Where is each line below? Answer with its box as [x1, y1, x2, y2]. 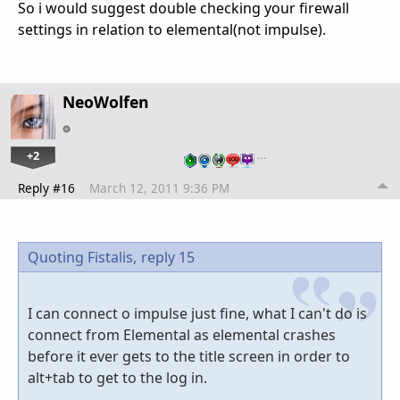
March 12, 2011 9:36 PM [89, 179, 229, 197]
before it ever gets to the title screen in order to [28, 346, 350, 367]
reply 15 [141, 247, 195, 268]
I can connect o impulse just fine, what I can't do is [28, 304, 367, 324]
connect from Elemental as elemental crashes [28, 325, 336, 346]
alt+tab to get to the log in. [28, 368, 207, 388]
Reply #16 [18, 179, 75, 197]
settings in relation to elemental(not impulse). [18, 20, 326, 40]
